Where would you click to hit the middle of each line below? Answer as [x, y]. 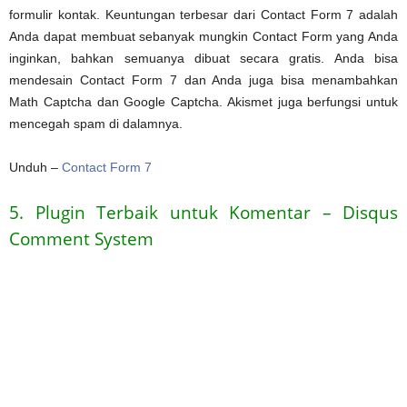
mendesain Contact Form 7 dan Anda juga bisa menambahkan [203, 79]
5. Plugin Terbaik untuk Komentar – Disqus [203, 212]
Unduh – [35, 167]
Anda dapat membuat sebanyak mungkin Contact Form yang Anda [203, 36]
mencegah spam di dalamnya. [96, 123]
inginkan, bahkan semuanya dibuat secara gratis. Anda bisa [203, 58]
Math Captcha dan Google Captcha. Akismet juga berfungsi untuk [203, 101]
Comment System [81, 238]
